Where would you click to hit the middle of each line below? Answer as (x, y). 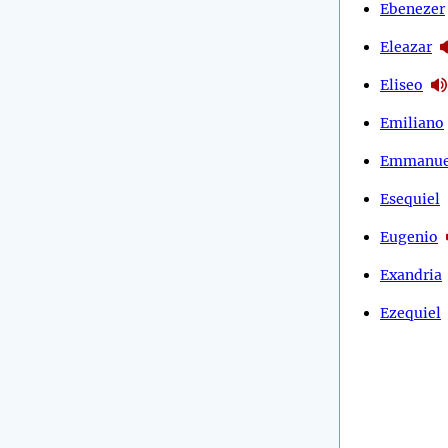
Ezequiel (410, 312)
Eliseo (401, 84)
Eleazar (406, 46)
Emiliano (412, 122)
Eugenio (409, 236)
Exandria (411, 274)
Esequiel (410, 198)
